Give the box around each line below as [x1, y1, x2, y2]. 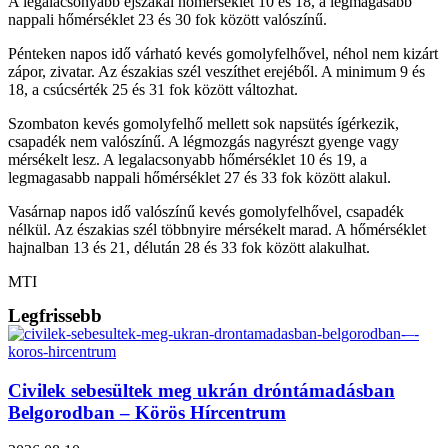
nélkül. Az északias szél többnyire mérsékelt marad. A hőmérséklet [8, 220, 426, 238]
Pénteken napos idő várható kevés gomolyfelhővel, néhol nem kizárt [8, 44, 438, 62]
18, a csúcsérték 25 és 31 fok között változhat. [8, 80, 298, 98]
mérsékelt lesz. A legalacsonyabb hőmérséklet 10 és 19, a [8, 150, 367, 168]
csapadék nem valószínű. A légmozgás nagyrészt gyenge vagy [8, 132, 399, 150]
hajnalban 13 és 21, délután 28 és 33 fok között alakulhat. [8, 238, 370, 256]
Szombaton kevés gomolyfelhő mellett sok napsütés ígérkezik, [8, 114, 399, 132]
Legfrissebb [8, 304, 102, 326]
